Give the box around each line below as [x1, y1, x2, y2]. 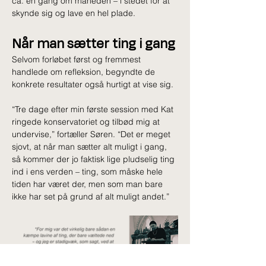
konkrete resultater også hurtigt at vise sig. [12, 79, 173, 90]
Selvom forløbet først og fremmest [12, 54, 143, 65]
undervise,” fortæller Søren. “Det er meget [12, 129, 173, 140]
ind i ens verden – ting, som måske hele [12, 166, 165, 178]
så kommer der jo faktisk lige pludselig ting [12, 154, 177, 165]
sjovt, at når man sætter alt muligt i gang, [12, 141, 169, 153]
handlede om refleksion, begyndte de [12, 66, 157, 78]
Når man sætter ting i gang [12, 33, 175, 53]
